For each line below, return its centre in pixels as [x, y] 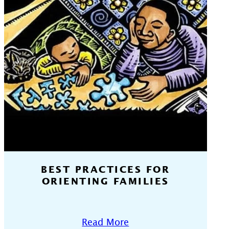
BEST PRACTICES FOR [106, 170]
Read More [106, 222]
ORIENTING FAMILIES [105, 182]
